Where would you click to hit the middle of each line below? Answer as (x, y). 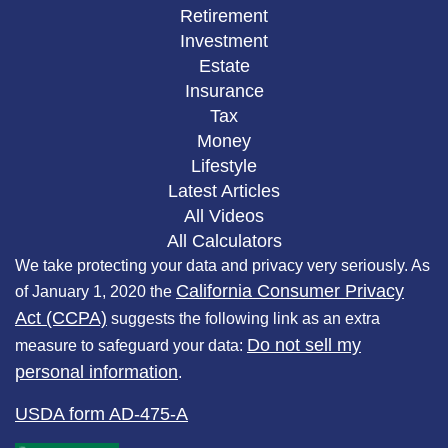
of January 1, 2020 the (95, 292)
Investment (224, 41)
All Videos (224, 216)
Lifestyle (224, 166)
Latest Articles (224, 191)
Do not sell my (304, 345)
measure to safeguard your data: (131, 346)
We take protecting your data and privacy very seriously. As (222, 266)
